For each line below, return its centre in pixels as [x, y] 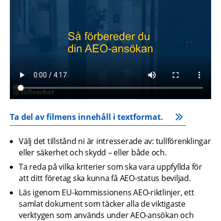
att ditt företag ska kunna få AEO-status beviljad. [105, 178]
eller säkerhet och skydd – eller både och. [93, 152]
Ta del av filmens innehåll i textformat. [87, 117]
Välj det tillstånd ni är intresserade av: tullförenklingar [115, 141]
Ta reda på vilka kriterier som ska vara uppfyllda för [110, 166]
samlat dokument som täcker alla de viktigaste [102, 203]
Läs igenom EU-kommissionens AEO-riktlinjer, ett [107, 192]
